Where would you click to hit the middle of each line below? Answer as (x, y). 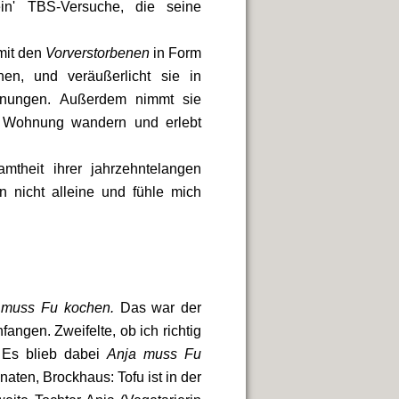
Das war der (161, 308)
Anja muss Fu (155, 354)
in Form (175, 53)
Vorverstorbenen (98, 53)
